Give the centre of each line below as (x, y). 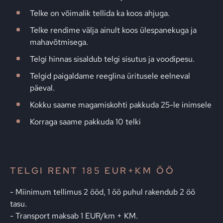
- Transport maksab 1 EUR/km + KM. (74, 216)
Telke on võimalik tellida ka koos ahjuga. (100, 13)
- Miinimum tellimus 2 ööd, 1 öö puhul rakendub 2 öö (103, 192)
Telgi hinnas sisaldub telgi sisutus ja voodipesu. (112, 59)
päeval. (42, 88)
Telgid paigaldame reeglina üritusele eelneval (110, 76)
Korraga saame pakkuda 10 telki (85, 122)
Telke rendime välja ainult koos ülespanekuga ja (113, 30)
